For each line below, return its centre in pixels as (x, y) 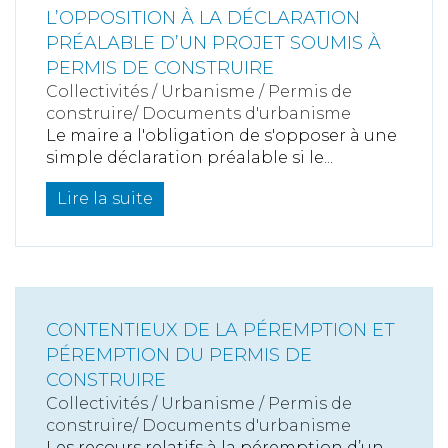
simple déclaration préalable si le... (189, 158)
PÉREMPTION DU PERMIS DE (179, 355)
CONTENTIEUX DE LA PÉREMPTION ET (220, 330)
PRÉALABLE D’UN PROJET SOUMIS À (213, 43)
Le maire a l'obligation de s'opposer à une (221, 136)
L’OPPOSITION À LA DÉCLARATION (203, 18)
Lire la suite (105, 199)
